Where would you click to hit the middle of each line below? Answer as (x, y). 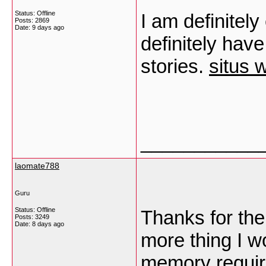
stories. (175, 66)
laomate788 (37, 166)
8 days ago (48, 224)
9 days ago (48, 27)
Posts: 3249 (32, 217)
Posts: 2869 (32, 20)
